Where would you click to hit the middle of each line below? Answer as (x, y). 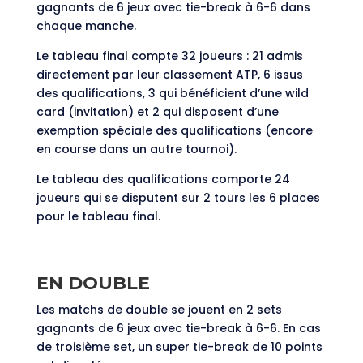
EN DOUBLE (93, 284)
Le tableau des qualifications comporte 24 (163, 179)
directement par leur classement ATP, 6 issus (169, 75)
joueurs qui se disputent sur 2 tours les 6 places (178, 198)
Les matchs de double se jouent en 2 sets (159, 310)
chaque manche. (86, 26)
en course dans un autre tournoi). (136, 149)
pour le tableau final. (98, 217)
